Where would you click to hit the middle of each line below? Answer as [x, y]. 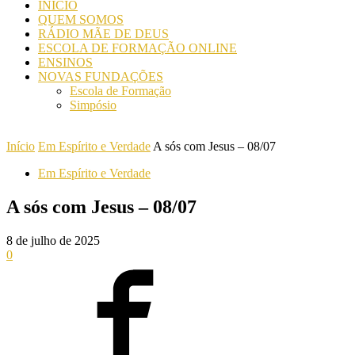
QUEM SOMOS [81, 19]
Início [21, 146]
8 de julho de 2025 [53, 240]
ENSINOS [65, 62]
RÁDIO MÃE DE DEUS [103, 34]
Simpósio [93, 105]
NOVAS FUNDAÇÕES [101, 76]
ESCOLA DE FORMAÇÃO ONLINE [137, 48]
